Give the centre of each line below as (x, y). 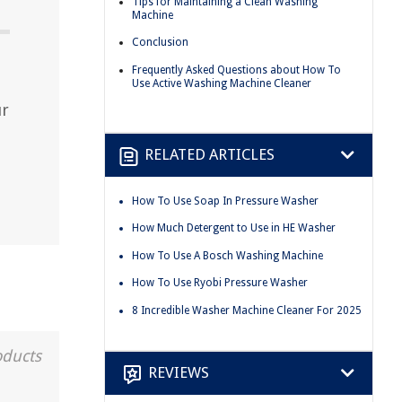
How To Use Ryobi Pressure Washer (220, 283)
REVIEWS (179, 373)
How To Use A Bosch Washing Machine (227, 255)
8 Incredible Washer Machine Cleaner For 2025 (247, 310)
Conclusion (160, 43)
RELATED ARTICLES (210, 155)
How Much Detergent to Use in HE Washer (234, 228)
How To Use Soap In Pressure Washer (225, 201)
